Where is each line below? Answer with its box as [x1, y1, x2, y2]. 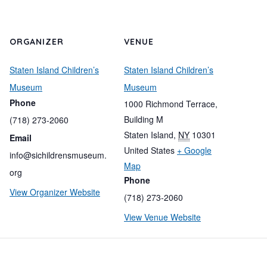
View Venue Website [124, 211, 201, 223]
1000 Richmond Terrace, [124, 98, 218, 110]
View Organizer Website [10, 186, 100, 198]
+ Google [177, 144, 212, 156]
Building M [124, 113, 163, 125]
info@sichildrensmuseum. [10, 149, 107, 161]
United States [124, 144, 175, 156]
